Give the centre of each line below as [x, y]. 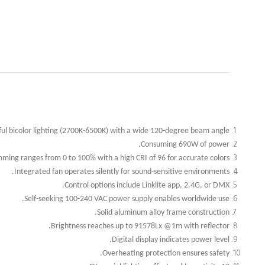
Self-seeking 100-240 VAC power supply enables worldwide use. [127, 199]
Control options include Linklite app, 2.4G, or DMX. [147, 185]
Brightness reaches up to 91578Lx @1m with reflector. [140, 226]
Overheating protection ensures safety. [166, 253]
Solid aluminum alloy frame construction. [163, 212]
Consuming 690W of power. [185, 144]
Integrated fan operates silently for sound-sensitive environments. [122, 172]
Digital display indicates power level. [171, 240]
